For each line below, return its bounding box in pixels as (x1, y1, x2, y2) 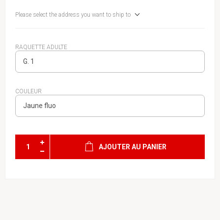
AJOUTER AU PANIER (98, 142, 166, 151)
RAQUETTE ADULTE (15, 44, 67, 51)
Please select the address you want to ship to (15, 11, 131, 19)
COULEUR (15, 87, 42, 95)
